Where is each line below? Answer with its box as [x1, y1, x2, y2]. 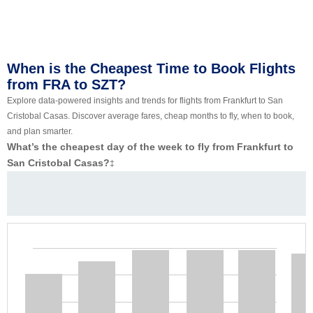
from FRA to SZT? [7, 77, 126, 93]
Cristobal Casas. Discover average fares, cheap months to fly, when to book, [7, 111, 294, 122]
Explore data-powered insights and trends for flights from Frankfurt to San [7, 96, 283, 106]
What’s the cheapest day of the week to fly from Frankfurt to [7, 141, 293, 153]
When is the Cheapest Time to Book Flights [7, 61, 296, 77]
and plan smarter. [7, 126, 73, 137]
